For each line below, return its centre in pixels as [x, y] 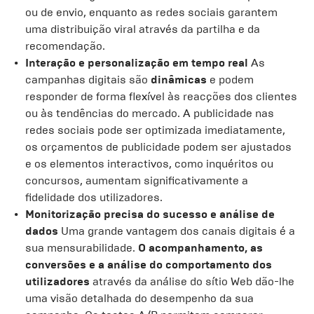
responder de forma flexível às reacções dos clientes [161, 96]
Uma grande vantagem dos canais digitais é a [177, 231]
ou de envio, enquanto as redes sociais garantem [151, 12]
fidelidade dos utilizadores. [94, 197]
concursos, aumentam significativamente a [137, 180]
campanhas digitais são [88, 80]
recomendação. [65, 46]
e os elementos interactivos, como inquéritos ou [149, 164]
